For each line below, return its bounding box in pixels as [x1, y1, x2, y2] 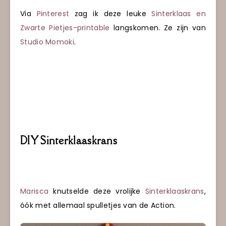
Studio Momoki [20, 36, 74, 47]
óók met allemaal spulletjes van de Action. [20, 200, 176, 211]
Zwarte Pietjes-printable [20, 22, 110, 33]
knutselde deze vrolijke [48, 186, 145, 197]
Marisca [20, 186, 49, 197]
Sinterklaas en [151, 8, 206, 19]
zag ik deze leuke [74, 8, 152, 19]
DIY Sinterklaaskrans [20, 133, 117, 147]
